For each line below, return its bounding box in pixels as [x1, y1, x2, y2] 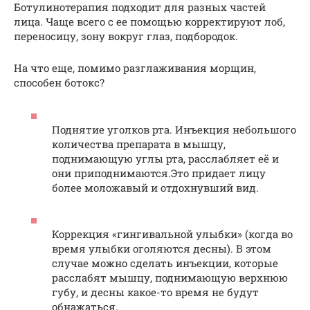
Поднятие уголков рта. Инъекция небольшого [52, 122, 296, 136]
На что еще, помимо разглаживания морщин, [14, 61, 256, 75]
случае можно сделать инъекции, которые [52, 255, 278, 270]
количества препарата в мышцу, [52, 136, 226, 151]
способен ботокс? [14, 75, 104, 90]
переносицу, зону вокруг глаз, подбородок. [14, 29, 238, 44]
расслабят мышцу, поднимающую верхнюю [52, 270, 288, 284]
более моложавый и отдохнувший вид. [52, 180, 259, 194]
